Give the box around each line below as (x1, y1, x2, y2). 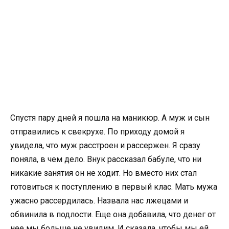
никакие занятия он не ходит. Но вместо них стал (10, 168, 197, 178)
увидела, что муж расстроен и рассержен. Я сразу (10, 141, 200, 151)
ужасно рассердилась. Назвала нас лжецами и (10, 196, 188, 206)
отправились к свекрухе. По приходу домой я (10, 127, 185, 137)
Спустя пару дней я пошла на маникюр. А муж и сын (10, 113, 210, 123)
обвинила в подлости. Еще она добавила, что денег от (10, 210, 216, 220)
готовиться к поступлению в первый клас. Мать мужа (10, 182, 217, 192)
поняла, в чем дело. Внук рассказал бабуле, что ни (10, 154, 201, 165)
